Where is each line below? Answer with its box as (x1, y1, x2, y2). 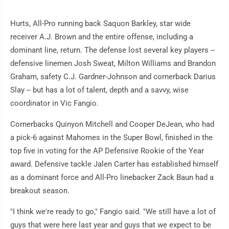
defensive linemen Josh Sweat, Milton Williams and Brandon (10, 59, 216, 68)
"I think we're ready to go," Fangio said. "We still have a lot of (10, 207, 216, 217)
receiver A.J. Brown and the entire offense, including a (10, 32, 193, 42)
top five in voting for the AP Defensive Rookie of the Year (10, 146, 204, 156)
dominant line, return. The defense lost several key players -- (10, 45, 215, 55)
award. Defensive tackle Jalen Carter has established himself (10, 159, 218, 169)
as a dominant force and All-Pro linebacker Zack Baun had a (10, 173, 214, 182)
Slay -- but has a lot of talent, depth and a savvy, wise (10, 85, 189, 95)
